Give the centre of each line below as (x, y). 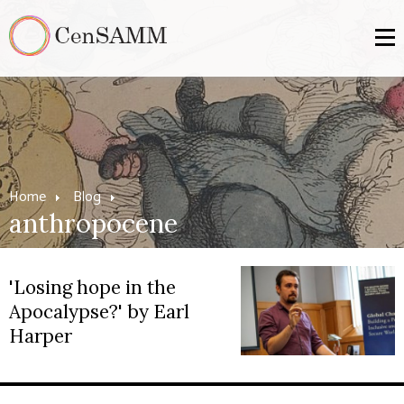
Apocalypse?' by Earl (99, 312)
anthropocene (93, 223)
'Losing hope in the (92, 287)
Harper (41, 336)
